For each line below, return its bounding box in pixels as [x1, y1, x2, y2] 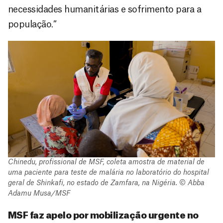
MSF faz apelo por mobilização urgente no [8, 211, 199, 221]
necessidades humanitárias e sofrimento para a [8, 5, 202, 14]
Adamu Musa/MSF [8, 190, 70, 198]
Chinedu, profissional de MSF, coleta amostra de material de [8, 159, 205, 166]
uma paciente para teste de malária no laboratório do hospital [8, 169, 209, 177]
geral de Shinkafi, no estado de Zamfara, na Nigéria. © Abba [8, 180, 205, 187]
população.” [8, 20, 57, 29]
